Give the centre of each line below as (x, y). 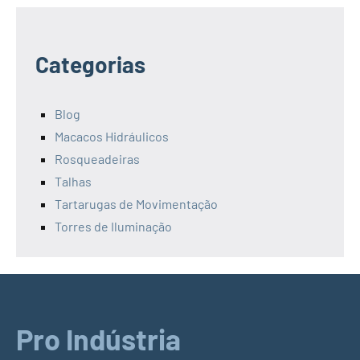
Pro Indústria (98, 339)
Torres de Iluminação (113, 227)
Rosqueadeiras (97, 159)
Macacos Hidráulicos (112, 137)
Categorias (90, 65)
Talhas (73, 182)
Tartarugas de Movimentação (136, 204)
